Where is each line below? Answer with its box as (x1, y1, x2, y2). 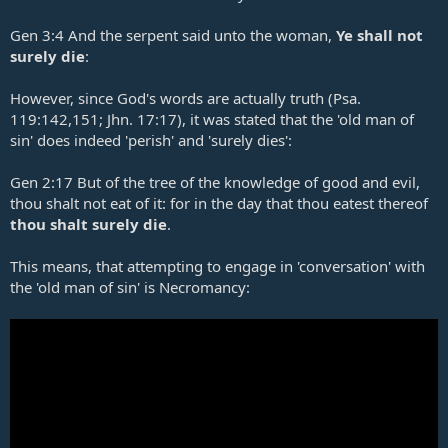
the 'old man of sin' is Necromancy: (10, 276, 250, 297)
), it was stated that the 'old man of (177, 108, 414, 129)
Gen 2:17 (10, 171, 73, 192)
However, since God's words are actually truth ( (10, 87, 333, 108)
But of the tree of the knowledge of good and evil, (73, 171, 420, 192)
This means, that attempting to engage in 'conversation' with (10, 255, 425, 276)
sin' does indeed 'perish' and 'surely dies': (10, 129, 292, 150)
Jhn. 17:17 (107, 108, 177, 129)
